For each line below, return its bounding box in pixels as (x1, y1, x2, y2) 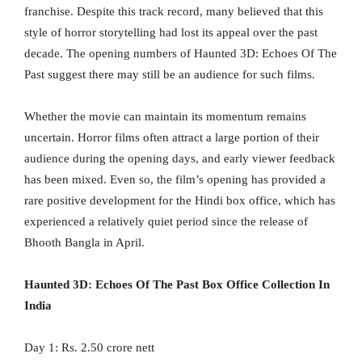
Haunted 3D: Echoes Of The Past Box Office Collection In (24, 278, 330, 292)
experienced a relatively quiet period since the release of (24, 215, 308, 229)
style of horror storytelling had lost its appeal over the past (24, 26, 318, 40)
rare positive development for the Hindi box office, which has (24, 194, 335, 208)
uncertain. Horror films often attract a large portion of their (24, 131, 319, 145)
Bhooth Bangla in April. (24, 236, 145, 250)
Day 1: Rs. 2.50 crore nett (24, 341, 154, 355)
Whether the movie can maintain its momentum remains (24, 110, 306, 124)
